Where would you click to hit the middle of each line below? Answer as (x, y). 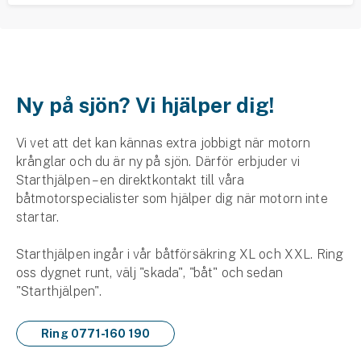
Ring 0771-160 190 (96, 334)
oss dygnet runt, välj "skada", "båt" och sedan (149, 273)
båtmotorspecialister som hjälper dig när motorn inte (172, 199)
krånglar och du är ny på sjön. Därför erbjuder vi (158, 162)
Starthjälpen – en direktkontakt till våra (131, 180)
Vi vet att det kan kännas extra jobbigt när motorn (164, 143)
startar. (39, 217)
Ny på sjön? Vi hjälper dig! (145, 105)
